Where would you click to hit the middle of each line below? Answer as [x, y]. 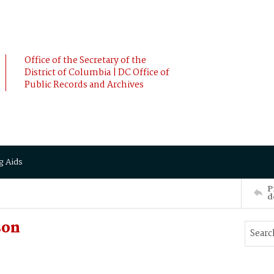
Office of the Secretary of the [85, 61]
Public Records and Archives [84, 85]
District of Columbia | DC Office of [97, 73]
